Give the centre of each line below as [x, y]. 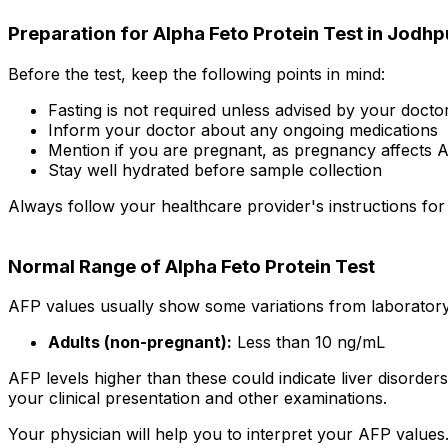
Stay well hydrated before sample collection [215, 169]
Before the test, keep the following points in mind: [196, 73]
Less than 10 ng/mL [308, 342]
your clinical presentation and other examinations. [197, 398]
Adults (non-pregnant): [140, 342]
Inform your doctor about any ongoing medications [243, 129]
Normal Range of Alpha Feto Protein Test [191, 266]
